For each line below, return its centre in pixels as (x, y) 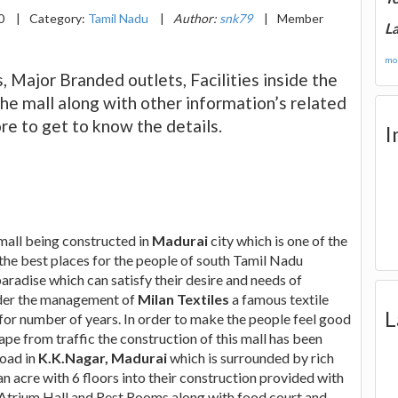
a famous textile (279, 298)
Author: (196, 18)
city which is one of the (278, 240)
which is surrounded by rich (251, 357)
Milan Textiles (183, 298)
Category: (59, 18)
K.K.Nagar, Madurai (103, 357)
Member (300, 18)
